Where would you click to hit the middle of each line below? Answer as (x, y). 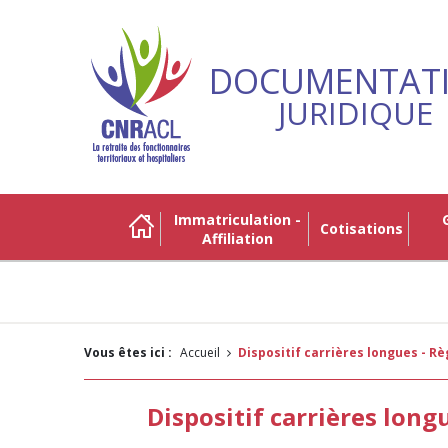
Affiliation (237, 238)
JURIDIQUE (355, 113)
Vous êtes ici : (128, 352)
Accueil (204, 352)
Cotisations (365, 228)
